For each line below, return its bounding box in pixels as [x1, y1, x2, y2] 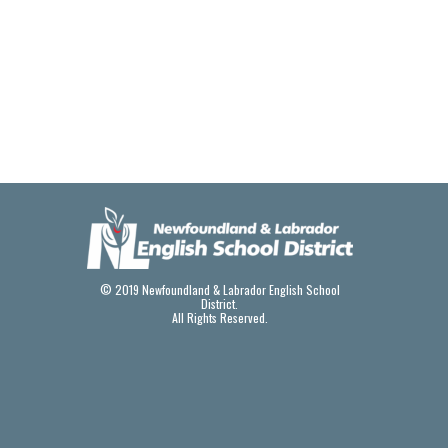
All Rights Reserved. [171, 309, 268, 327]
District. [201, 295, 239, 313]
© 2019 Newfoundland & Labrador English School [99, 281, 340, 299]
